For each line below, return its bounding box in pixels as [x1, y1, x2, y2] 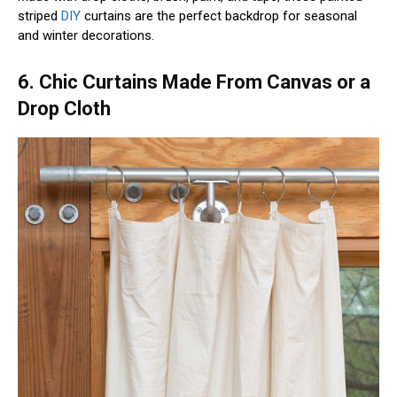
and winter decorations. [18, 27, 154, 43]
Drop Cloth [18, 97, 111, 120]
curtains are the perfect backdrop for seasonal [81, 7, 357, 24]
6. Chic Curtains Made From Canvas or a [18, 70, 370, 93]
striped [18, 7, 61, 24]
